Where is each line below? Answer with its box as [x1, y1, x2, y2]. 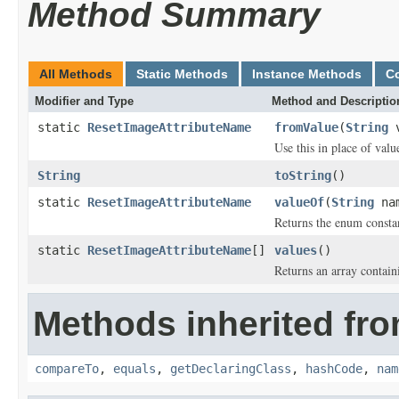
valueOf [274, 195, 324, 209]
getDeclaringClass [170, 362, 291, 376]
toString [274, 168, 331, 183]
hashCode [305, 362, 362, 376]
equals [113, 362, 156, 376]
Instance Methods [252, 67, 362, 81]
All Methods [39, 67, 112, 81]
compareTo [35, 362, 99, 376]
